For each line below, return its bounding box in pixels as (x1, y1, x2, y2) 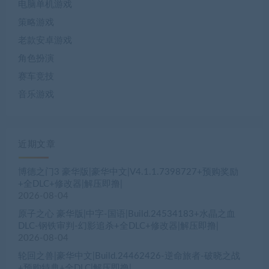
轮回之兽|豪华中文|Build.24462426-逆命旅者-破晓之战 (18, 251, 240, 261)
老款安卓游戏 (18, 35, 72, 45)
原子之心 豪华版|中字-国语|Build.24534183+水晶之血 (18, 209, 235, 219)
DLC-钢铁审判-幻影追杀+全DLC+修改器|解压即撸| (18, 221, 219, 231)
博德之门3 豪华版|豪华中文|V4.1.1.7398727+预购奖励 (18, 167, 238, 177)
